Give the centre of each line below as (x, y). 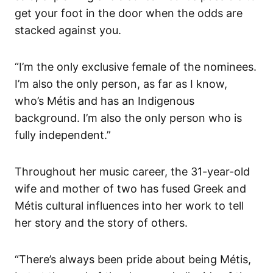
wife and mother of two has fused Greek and (130, 188)
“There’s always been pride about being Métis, (133, 259)
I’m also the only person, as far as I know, (121, 83)
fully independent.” (63, 135)
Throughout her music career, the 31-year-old (132, 171)
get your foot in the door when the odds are (129, 13)
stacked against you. (69, 30)
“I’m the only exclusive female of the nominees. (136, 66)
